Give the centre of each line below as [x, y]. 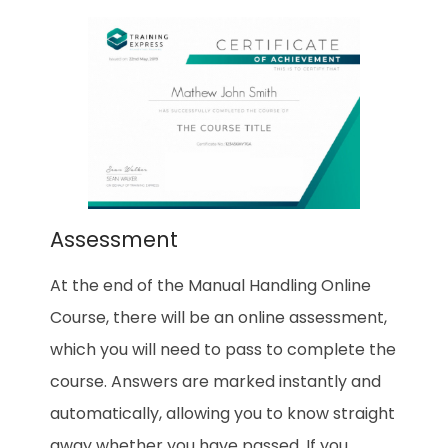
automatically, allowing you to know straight [222, 414]
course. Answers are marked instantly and [215, 382]
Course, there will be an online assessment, [218, 318]
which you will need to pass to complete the [223, 350]
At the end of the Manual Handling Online [210, 286]
